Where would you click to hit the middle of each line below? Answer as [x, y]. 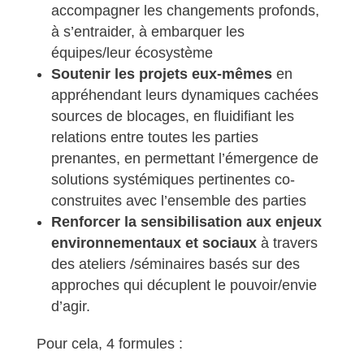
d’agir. [70, 306]
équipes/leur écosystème [132, 53]
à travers [289, 243]
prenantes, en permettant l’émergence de [184, 158]
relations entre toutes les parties [154, 137]
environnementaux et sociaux [156, 243]
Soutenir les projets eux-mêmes [161, 74]
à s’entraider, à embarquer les [147, 32]
